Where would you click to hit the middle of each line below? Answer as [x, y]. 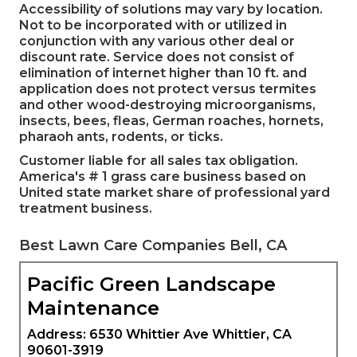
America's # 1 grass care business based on [163, 176]
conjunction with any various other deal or [157, 41]
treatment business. [86, 208]
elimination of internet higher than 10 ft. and [163, 73]
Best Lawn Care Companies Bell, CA [153, 245]
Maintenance [93, 308]
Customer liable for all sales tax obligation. [159, 160]
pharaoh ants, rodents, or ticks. [121, 136]
